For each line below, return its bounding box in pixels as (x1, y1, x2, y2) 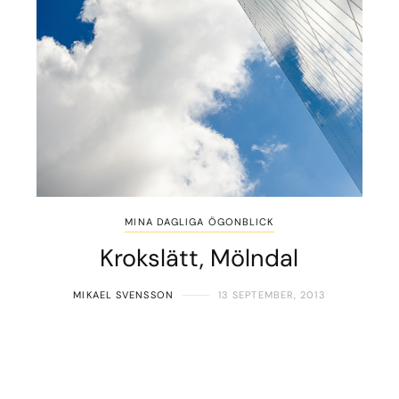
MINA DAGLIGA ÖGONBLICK (125, 216, 274, 229)
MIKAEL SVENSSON (73, 289, 174, 302)
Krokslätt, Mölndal (100, 242, 299, 274)
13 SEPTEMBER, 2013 (217, 289, 326, 302)
